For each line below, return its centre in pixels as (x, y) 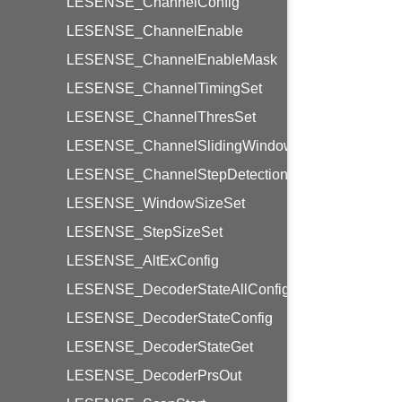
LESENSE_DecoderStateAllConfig (178, 289)
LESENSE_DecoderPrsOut (154, 376)
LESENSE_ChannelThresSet (161, 117)
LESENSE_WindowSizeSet (156, 203)
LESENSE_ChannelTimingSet (164, 88)
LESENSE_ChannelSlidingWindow (180, 146)
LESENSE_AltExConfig (143, 261)
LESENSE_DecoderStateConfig (170, 318)
